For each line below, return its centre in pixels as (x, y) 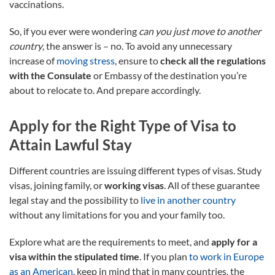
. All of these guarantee (212, 185)
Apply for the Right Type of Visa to (123, 125)
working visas (134, 185)
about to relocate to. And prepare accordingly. (105, 90)
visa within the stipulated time (74, 256)
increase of (33, 60)
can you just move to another (200, 31)
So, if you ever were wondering (74, 31)
